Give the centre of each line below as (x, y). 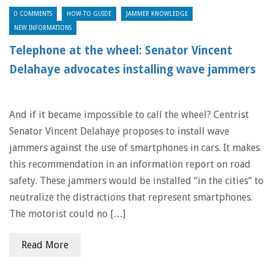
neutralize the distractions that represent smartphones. (131, 197)
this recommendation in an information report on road (130, 164)
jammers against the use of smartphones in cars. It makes (135, 148)
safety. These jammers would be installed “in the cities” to (136, 181)
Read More (45, 245)
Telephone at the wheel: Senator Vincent (121, 50)
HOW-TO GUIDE (89, 14)
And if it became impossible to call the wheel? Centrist (129, 115)
